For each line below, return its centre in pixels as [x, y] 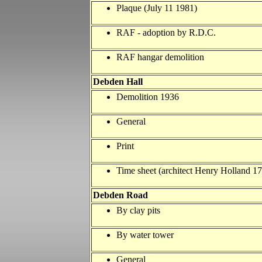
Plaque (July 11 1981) [157, 8]
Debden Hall [118, 82]
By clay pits [138, 210]
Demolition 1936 [148, 97]
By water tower [145, 235]
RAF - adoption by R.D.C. [166, 32]
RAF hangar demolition [160, 57]
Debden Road [120, 195]
